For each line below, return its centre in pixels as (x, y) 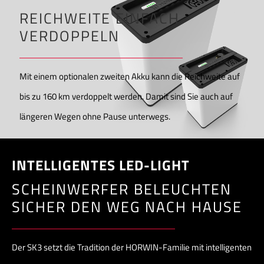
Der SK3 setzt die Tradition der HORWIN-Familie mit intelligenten (132, 247)
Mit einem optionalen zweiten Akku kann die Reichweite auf (130, 77)
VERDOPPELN (70, 36)
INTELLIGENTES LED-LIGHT (101, 165)
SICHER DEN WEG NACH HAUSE (127, 207)
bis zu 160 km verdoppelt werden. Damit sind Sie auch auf (126, 97)
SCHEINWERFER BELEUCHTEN (122, 189)
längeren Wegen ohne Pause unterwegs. (95, 117)
